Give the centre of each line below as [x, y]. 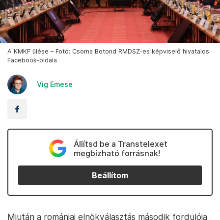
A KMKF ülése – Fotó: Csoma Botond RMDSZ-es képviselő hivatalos [108, 52]
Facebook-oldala [32, 60]
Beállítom [110, 175]
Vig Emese [55, 84]
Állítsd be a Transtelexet [120, 144]
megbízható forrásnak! [117, 153]
